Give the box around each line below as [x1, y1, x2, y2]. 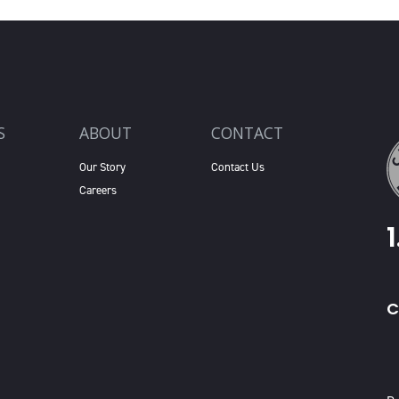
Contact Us [211, 159, 265, 175]
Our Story [79, 159, 126, 175]
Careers [79, 183, 117, 198]
